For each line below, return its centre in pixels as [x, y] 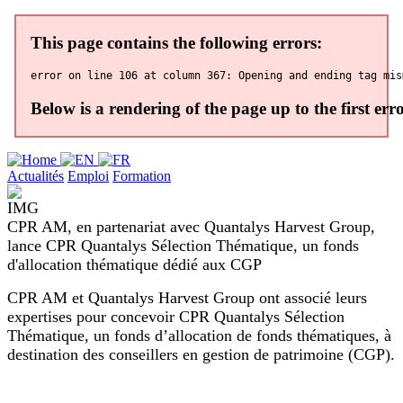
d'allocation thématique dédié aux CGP [134, 264]
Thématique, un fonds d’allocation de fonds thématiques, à [199, 335]
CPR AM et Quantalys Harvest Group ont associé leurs [187, 297]
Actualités [36, 175]
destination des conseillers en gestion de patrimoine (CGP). [201, 354]
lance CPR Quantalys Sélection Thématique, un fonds [183, 245]
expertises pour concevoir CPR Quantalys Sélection [176, 316]
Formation [142, 175]
